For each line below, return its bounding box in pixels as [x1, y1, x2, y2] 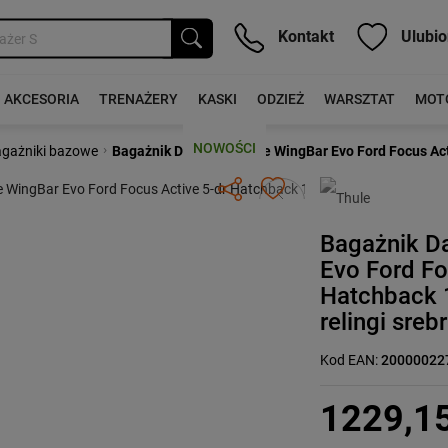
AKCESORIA [3, 91, 79, 107]
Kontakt [274, 26, 334, 46]
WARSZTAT [323, 91, 395, 107]
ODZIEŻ [256, 91, 304, 107]
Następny [268, 178, 353, 202]
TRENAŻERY [98, 91, 178, 107]
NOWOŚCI [192, 140, 256, 156]
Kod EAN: [320, 352, 382, 368]
